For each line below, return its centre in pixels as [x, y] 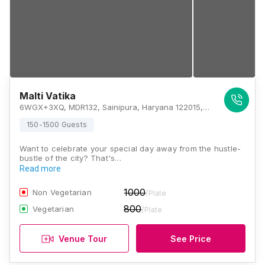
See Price [191, 238]
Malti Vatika [48, 96]
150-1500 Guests [57, 125]
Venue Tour [83, 238]
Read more [40, 169]
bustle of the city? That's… [71, 158]
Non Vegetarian [62, 192]
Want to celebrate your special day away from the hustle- [130, 148]
